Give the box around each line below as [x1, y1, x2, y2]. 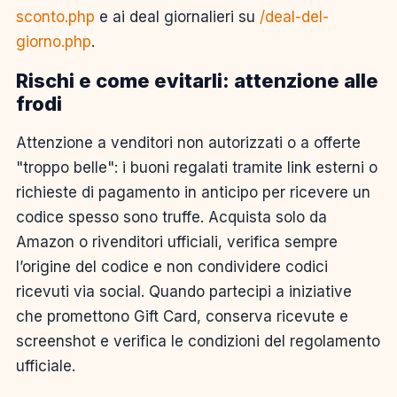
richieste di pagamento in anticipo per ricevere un [16, 183, 370, 202]
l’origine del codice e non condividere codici [16, 258, 328, 276]
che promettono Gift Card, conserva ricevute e [16, 307, 348, 326]
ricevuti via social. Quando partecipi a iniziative [16, 283, 352, 301]
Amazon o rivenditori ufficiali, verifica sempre [16, 233, 338, 252]
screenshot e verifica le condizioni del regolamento [16, 332, 380, 351]
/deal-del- [260, 8, 329, 27]
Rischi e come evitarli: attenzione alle [16, 69, 378, 93]
